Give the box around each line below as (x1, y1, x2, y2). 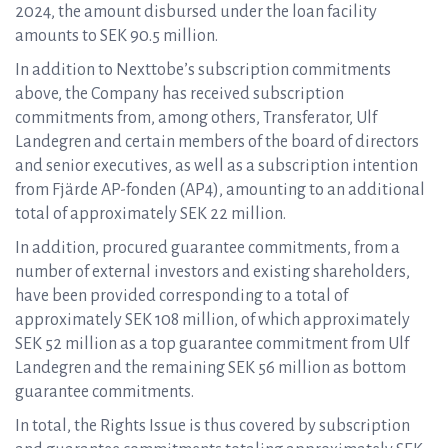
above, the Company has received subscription (15, 85, 344, 103)
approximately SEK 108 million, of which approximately (15, 311, 410, 329)
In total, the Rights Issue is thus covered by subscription (15, 417, 410, 435)
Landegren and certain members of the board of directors (15, 133, 419, 151)
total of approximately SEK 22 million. (15, 205, 286, 223)
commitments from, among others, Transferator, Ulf (15, 109, 377, 127)
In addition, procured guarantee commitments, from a (15, 239, 400, 257)
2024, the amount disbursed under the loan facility (15, 3, 377, 21)
